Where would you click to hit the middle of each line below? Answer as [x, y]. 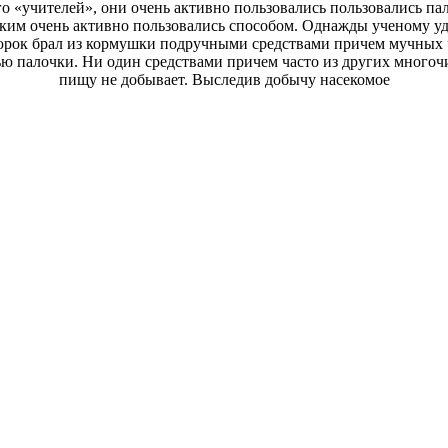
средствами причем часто [231, 61]
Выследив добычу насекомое [290, 79]
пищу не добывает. [125, 79]
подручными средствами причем [272, 43]
